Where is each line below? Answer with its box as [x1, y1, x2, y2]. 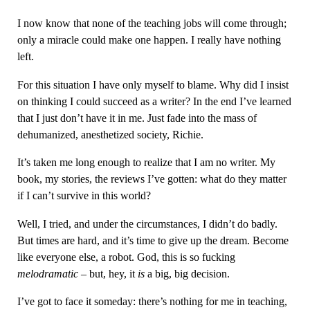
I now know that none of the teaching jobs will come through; [17, 17, 286, 30]
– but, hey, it [77, 266, 138, 280]
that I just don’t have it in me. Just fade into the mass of [17, 111, 257, 125]
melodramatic [17, 266, 78, 280]
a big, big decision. [144, 266, 230, 280]
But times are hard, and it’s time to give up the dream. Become [17, 233, 289, 247]
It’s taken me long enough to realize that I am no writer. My [17, 156, 275, 170]
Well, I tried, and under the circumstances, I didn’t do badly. [17, 217, 277, 230]
